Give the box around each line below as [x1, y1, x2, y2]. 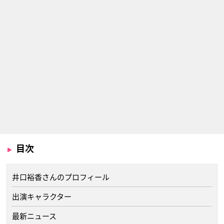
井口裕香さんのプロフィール [12, 171, 109, 182]
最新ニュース [12, 210, 56, 221]
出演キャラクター [12, 191, 71, 202]
